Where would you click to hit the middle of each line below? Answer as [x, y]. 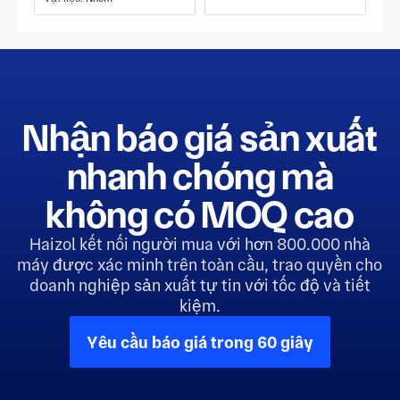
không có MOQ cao [200, 215]
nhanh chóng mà [200, 176]
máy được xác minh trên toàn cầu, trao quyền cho [200, 265]
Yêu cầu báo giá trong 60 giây [200, 342]
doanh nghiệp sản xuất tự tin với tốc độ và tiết [200, 286]
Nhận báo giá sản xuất [200, 138]
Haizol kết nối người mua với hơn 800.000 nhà [200, 245]
